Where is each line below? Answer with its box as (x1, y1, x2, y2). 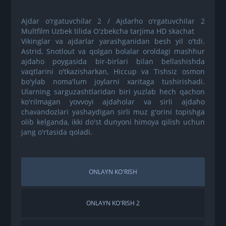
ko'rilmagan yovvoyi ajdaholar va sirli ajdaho (21, 96, 205, 106)
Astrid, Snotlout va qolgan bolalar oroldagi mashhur (21, 46, 205, 56)
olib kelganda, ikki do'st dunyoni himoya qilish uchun (21, 117, 205, 127)
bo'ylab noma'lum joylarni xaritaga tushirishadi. (21, 76, 205, 86)
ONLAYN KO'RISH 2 (86, 198, 140, 207)
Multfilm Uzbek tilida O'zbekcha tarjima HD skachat (21, 26, 195, 36)
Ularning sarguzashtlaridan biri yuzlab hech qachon (21, 86, 205, 96)
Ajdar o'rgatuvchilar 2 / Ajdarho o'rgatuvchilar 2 (21, 16, 205, 26)
